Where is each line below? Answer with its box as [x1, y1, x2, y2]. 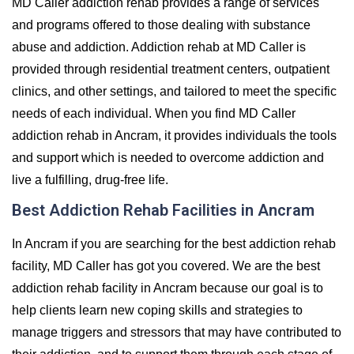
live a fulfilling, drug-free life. [12, 172, 168, 186]
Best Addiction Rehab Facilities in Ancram [12, 200, 314, 220]
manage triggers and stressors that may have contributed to [12, 325, 341, 339]
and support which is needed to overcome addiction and [12, 150, 324, 164]
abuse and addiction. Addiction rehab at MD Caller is [12, 40, 306, 54]
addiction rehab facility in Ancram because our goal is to [12, 281, 323, 295]
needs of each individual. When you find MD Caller [12, 106, 296, 120]
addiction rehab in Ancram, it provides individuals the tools [12, 128, 337, 142]
